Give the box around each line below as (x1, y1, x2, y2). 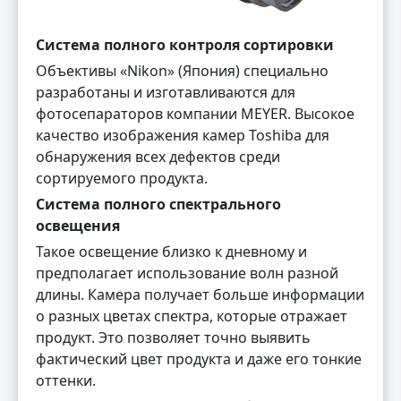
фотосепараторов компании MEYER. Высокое (36, 104, 354, 124)
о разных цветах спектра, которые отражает (36, 306, 347, 327)
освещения (36, 216, 120, 236)
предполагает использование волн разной (36, 263, 338, 284)
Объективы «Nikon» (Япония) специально (36, 61, 328, 81)
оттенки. (36, 371, 96, 391)
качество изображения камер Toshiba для (36, 125, 329, 146)
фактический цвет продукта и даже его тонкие (36, 349, 362, 370)
